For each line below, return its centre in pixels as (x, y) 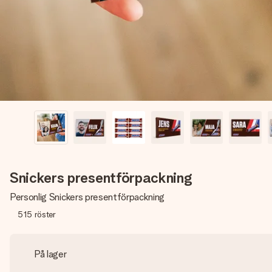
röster (45, 214)
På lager (50, 254)
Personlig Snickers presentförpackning (87, 197)
